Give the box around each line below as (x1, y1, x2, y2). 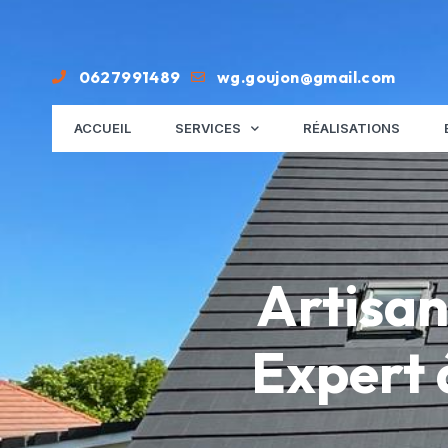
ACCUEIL (74, 119, 131, 136)
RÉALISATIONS (303, 119, 400, 136)
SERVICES (175, 119, 241, 136)
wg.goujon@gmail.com (217, 66, 396, 87)
